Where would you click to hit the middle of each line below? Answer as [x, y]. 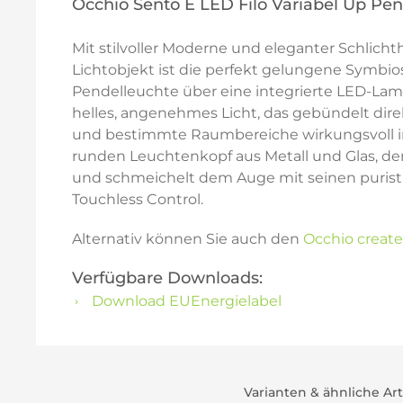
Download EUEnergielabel [185, 301]
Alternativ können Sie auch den [188, 239]
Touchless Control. [138, 199]
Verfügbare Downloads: [167, 278]
